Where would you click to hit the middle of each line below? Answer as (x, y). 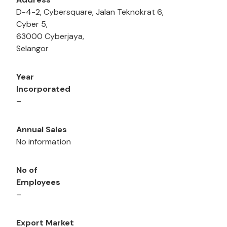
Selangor (32, 49)
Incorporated (43, 89)
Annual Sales (42, 130)
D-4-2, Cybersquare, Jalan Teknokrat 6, (90, 12)
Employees (38, 182)
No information (44, 142)
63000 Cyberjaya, (50, 36)
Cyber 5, (32, 24)
